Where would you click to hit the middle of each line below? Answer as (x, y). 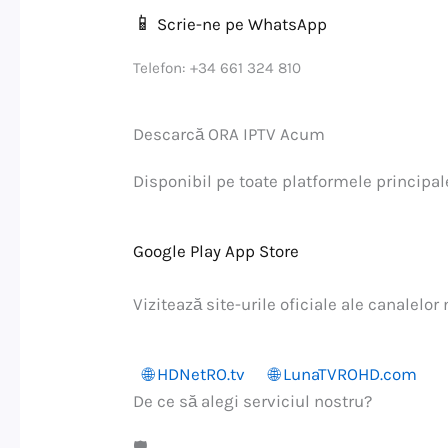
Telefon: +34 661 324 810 (217, 67)
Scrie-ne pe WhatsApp (240, 23)
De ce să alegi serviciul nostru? (253, 401)
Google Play (177, 251)
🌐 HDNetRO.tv (194, 374)
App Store (262, 251)
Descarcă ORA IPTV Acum (229, 133)
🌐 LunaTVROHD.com (343, 374)
